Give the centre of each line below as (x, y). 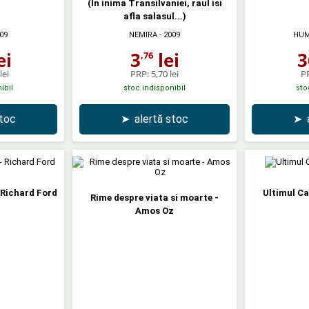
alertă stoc (161, 119)
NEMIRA (143, 34)
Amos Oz (154, 210)
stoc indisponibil (154, 88)
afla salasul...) (154, 16)
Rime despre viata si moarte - (154, 197)
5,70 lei (165, 73)
